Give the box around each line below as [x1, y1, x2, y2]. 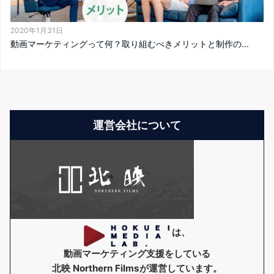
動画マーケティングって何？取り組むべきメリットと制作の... [10, 38, 249, 49]
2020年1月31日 [10, 25, 63, 35]
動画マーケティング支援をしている [64, 248, 210, 260]
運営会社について [93, 118, 181, 131]
